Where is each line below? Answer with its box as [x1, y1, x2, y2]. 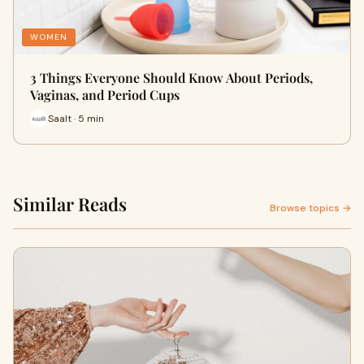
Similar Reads [13, 192, 127, 216]
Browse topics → [270, 201, 351, 214]
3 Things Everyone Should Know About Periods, [30, 69, 313, 86]
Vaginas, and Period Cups [30, 86, 180, 103]
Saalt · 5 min [48, 111, 104, 125]
